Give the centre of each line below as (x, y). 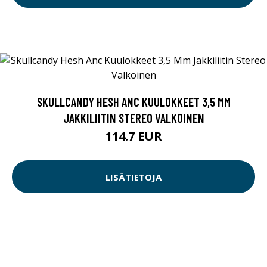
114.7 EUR (133, 136)
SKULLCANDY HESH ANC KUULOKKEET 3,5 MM (133, 102)
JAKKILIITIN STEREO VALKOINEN (133, 118)
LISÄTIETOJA (133, 177)
